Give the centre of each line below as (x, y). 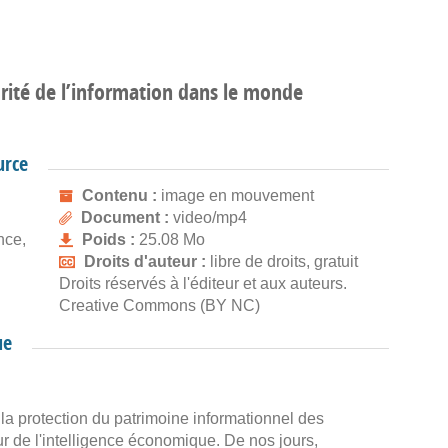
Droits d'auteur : (147, 261)
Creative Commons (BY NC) (159, 305)
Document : (127, 217)
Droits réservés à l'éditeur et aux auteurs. (203, 283)
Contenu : (121, 195)
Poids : (110, 239)
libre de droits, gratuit (284, 261)
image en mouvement (237, 195)
